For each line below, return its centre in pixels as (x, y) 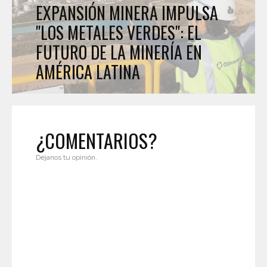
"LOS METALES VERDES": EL (119, 33)
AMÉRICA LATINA (88, 72)
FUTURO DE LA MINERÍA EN (119, 52)
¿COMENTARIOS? (97, 141)
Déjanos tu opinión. (66, 158)
